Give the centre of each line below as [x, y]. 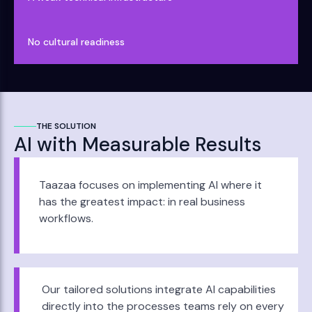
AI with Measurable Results [138, 145]
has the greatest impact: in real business [142, 202]
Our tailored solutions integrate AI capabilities [159, 289]
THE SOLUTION [66, 126]
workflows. [66, 218]
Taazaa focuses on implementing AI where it [150, 185]
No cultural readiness [76, 42]
